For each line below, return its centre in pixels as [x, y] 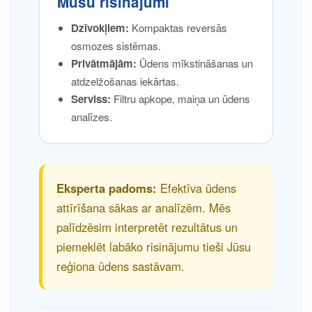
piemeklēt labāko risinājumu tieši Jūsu [154, 247]
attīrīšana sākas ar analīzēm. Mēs [143, 208]
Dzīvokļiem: [100, 28]
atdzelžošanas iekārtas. [125, 81]
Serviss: [91, 99]
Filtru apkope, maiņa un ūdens [180, 99]
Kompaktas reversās [178, 28]
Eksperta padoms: [107, 188]
